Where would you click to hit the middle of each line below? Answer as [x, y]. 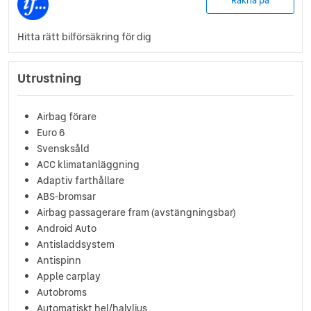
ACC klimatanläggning [88, 164]
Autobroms [62, 292]
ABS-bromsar [67, 196]
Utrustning [49, 78]
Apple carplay [69, 276]
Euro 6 [51, 132]
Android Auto [67, 228]
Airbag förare [67, 116]
